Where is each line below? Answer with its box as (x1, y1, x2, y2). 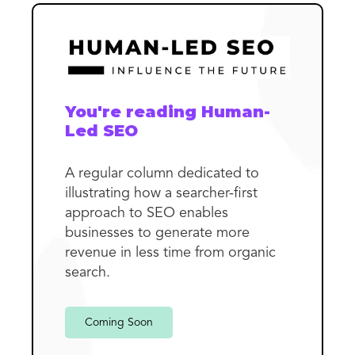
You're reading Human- (65, 101, 270, 121)
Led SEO (65, 120, 138, 140)
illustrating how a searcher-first (65, 185, 258, 200)
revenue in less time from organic (65, 245, 276, 260)
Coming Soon (85, 316, 153, 328)
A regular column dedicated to (65, 166, 259, 181)
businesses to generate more (65, 225, 250, 240)
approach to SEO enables (65, 205, 228, 220)
